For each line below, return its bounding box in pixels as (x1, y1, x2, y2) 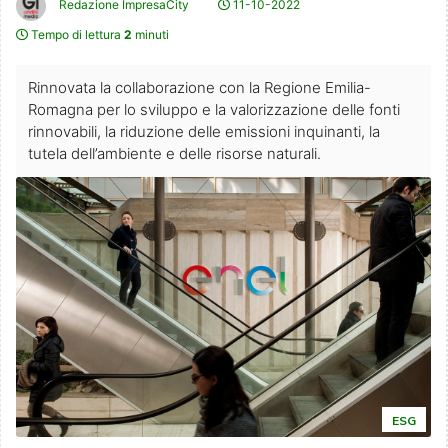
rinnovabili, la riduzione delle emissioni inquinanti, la (28, 122, 380, 142)
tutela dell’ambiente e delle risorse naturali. (28, 144, 321, 164)
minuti (132, 27, 169, 43)
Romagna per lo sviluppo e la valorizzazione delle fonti (28, 100, 400, 120)
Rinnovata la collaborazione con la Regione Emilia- (28, 78, 371, 98)
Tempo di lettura (28, 27, 124, 43)
